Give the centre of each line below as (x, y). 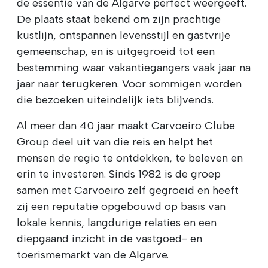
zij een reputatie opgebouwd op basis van (121, 206)
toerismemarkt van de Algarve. (93, 255)
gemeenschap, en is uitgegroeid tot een (116, 51)
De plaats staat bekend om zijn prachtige (119, 19)
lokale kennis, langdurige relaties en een (117, 222)
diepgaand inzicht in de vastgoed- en (109, 238)
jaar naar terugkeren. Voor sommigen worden (129, 83)
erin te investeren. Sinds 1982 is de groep (119, 174)
